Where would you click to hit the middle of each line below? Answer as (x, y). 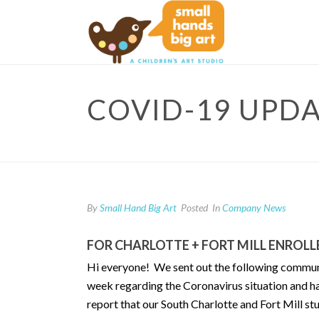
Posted (193, 208)
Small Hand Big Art (138, 208)
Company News (254, 208)
